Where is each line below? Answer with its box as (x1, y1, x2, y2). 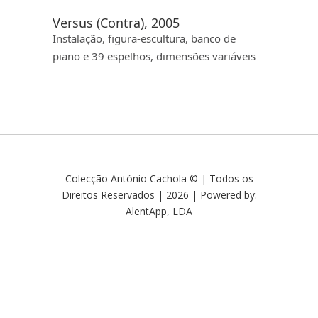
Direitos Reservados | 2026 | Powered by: (61, 187, 257, 202)
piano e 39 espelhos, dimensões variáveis (53, 48, 256, 63)
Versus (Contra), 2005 (53, 13, 180, 31)
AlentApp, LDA (126, 204, 192, 218)
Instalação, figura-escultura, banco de (53, 31, 236, 45)
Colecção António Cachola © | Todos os (65, 171, 253, 185)
